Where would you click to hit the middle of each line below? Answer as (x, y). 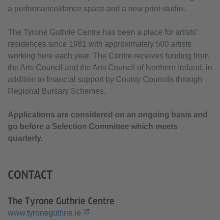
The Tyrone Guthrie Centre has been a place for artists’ (103, 32)
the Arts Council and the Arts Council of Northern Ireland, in (110, 68)
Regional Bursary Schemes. (57, 91)
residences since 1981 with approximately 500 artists (100, 44)
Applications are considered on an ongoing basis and (108, 115)
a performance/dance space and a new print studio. (96, 9)
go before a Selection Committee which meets (93, 127)
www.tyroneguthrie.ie (44, 213)
